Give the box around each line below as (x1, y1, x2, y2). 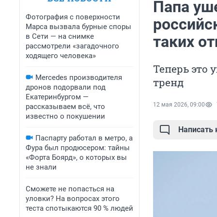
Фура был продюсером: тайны (26, 143, 130, 152)
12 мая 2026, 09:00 (153, 101, 205, 108)
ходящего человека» (26, 51, 96, 60)
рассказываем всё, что (26, 102, 105, 111)
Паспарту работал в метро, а (35, 134, 133, 142)
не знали (26, 163, 57, 171)
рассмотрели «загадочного (26, 42, 119, 50)
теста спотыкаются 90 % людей (26, 204, 133, 213)
